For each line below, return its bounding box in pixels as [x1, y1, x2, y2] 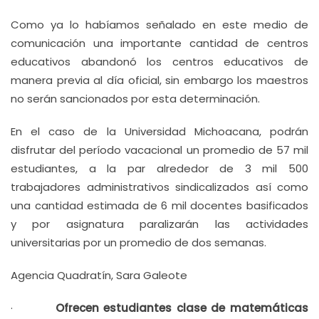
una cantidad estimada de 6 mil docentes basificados [11, 198, 308, 213]
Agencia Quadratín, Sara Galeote [11, 268, 187, 283]
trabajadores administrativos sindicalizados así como [11, 179, 308, 194]
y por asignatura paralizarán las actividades [11, 216, 308, 231]
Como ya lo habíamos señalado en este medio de [11, 17, 308, 32]
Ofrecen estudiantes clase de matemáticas [55, 300, 309, 315]
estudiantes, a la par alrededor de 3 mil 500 [11, 161, 308, 176]
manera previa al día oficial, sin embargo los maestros [11, 73, 308, 88]
